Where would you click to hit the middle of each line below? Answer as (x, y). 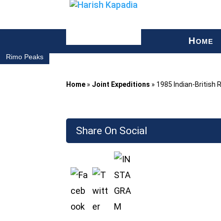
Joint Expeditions (121, 84)
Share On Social (112, 130)
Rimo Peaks (25, 57)
